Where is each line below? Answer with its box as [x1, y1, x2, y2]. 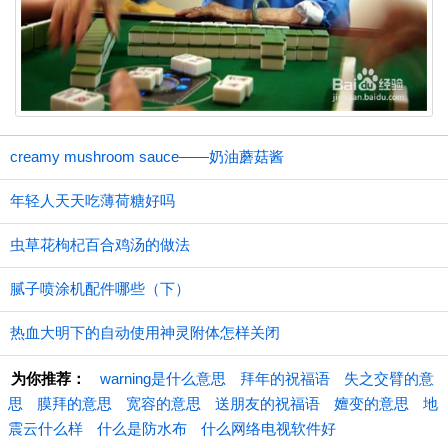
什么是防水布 [97, 419, 187, 437]
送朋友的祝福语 [215, 394, 320, 412]
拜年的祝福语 [240, 369, 330, 387]
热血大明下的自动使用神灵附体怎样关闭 [10, 323, 280, 341]
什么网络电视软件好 [201, 419, 336, 437]
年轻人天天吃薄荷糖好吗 [10, 191, 175, 209]
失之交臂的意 [344, 369, 434, 387]
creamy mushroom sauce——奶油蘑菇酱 [10, 147, 284, 165]
